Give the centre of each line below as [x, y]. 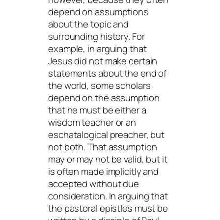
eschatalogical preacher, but [107, 135]
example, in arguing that [97, 49]
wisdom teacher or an [92, 123]
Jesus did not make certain [103, 61]
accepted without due [94, 184]
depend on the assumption [104, 98]
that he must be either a [97, 110]
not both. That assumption [103, 147]
